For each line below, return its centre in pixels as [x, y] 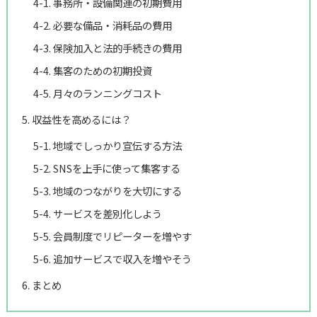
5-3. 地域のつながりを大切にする [107, 190]
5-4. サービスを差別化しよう [97, 213]
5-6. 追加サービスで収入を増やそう [112, 258]
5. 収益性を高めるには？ [76, 119]
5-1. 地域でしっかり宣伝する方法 [107, 145]
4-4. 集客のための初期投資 [92, 70]
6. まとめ [41, 284]
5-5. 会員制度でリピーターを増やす [112, 236]
